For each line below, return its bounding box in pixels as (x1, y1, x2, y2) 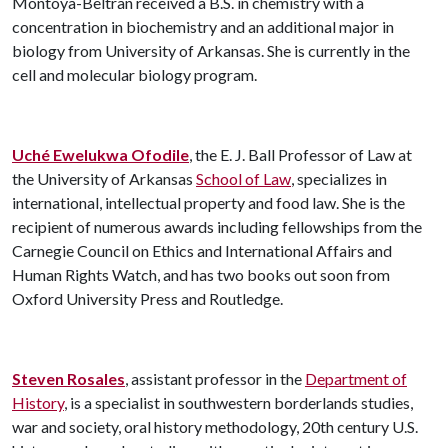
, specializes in (291, 169, 387, 188)
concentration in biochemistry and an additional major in (12, 17, 394, 36)
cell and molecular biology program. (12, 65, 257, 84)
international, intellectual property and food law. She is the (12, 193, 405, 212)
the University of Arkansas (12, 169, 196, 188)
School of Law (196, 169, 291, 188)
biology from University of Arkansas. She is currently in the (12, 41, 410, 60)
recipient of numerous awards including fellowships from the (12, 217, 422, 236)
